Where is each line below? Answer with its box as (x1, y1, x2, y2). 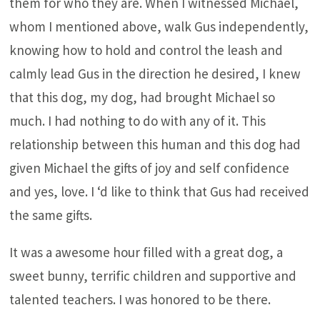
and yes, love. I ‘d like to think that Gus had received (9, 183, 310, 200)
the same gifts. (9, 206, 93, 224)
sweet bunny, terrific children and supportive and (9, 267, 297, 284)
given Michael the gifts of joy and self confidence (9, 159, 290, 176)
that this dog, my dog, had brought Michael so (9, 89, 276, 106)
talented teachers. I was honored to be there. (9, 291, 271, 308)
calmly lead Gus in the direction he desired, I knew (9, 65, 301, 82)
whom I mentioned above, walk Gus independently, (9, 18, 309, 35)
